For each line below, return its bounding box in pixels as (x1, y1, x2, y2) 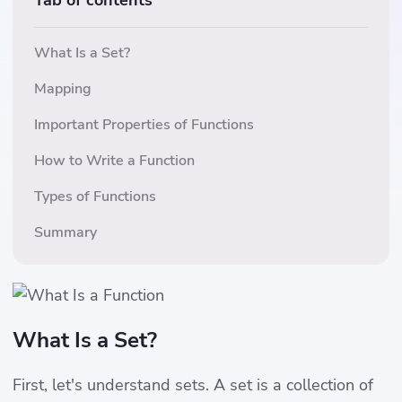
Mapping (34, 79, 92, 99)
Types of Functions (34, 187, 156, 206)
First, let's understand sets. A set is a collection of (13, 374, 373, 396)
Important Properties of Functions (34, 115, 254, 135)
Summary (34, 223, 97, 242)
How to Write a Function (34, 151, 195, 170)
